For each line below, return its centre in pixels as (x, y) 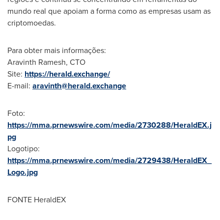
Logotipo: (24, 148)
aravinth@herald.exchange (79, 85)
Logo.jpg (23, 172)
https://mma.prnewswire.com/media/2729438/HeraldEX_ (110, 160)
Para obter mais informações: (57, 50)
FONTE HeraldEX (37, 199)
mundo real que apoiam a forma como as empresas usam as (109, 11)
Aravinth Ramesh (37, 62)
